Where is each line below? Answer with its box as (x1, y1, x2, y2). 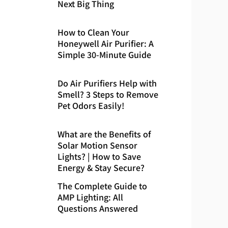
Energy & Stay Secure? (57, 161, 145, 174)
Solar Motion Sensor (57, 139, 137, 152)
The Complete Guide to (57, 180, 147, 192)
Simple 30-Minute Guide (57, 48, 151, 61)
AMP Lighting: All (57, 191, 123, 204)
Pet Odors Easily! (57, 99, 124, 112)
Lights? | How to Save (57, 150, 141, 163)
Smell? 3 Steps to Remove (57, 88, 158, 101)
